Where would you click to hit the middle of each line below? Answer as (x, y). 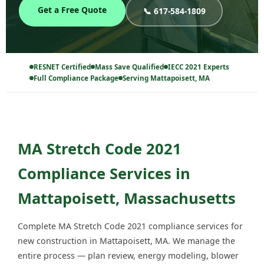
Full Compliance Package (76, 78)
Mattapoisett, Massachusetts (127, 198)
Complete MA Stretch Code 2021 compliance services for (130, 226)
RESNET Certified (62, 67)
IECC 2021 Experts (199, 67)
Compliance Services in (104, 174)
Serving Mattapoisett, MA (166, 78)
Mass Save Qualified (129, 67)
